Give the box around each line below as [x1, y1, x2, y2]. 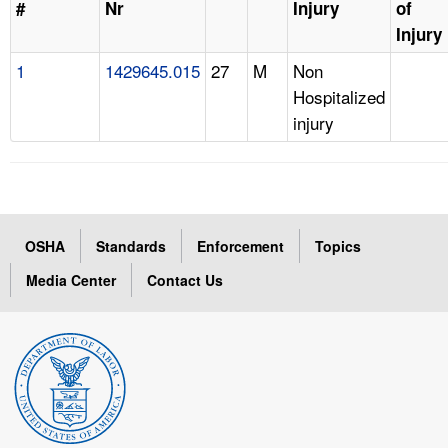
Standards [96, 235, 166, 256]
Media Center [26, 269, 116, 290]
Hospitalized [293, 83, 385, 109]
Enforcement [197, 235, 284, 256]
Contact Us [147, 269, 223, 290]
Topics [315, 235, 361, 256]
